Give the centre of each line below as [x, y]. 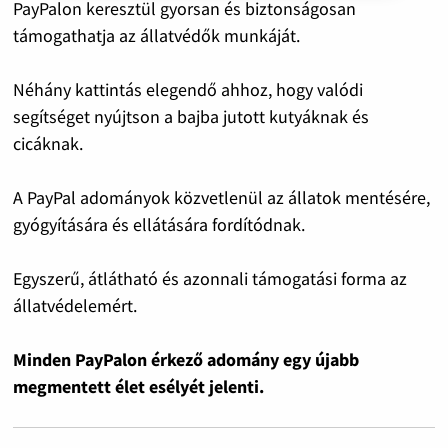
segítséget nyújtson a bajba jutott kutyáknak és [190, 116]
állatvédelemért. [74, 305]
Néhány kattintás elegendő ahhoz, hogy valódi [187, 89]
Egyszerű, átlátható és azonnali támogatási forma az [209, 278]
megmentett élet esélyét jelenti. [138, 386]
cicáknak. [47, 143]
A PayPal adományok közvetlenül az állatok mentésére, [221, 197]
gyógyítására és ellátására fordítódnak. [158, 224]
